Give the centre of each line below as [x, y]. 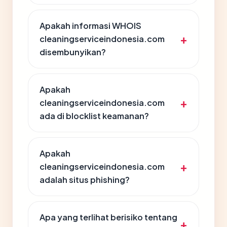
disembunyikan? [73, 52]
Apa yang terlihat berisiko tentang [108, 217]
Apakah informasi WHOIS [90, 26]
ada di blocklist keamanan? [94, 116]
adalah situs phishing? [85, 180]
